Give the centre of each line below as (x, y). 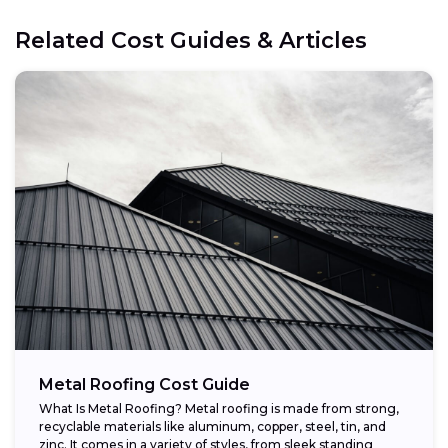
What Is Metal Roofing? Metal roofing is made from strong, (219, 409)
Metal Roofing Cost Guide (144, 385)
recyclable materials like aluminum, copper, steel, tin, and (212, 427)
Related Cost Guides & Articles (191, 40)
